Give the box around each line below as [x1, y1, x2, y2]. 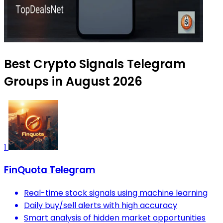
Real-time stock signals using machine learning [24, 187, 208, 199]
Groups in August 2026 [4, 73, 142, 90]
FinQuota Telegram [4, 163, 96, 177]
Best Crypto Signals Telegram [4, 56, 186, 73]
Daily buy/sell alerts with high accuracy [24, 199, 177, 211]
